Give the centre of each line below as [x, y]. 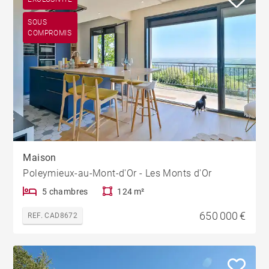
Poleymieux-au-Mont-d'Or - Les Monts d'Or [117, 173]
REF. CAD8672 [53, 215]
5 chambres [65, 191]
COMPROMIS [50, 33]
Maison [40, 157]
